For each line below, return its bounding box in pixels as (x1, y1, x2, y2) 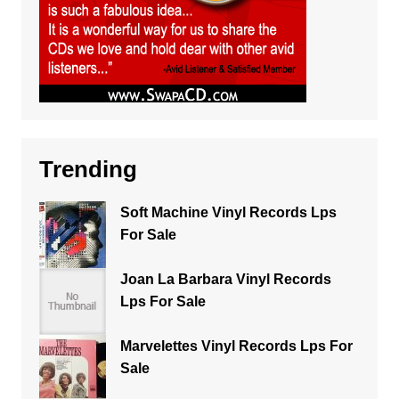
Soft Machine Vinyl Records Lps (119, 205, 337, 220)
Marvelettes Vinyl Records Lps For (119, 338, 353, 354)
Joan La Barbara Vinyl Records (119, 272, 331, 287)
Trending (38, 156, 137, 183)
